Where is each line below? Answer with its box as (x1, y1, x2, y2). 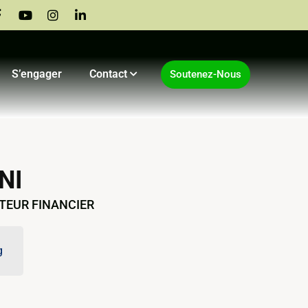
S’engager (12, 67, 63, 80)
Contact (89, 67, 128, 80)
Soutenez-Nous (170, 67, 242, 80)
